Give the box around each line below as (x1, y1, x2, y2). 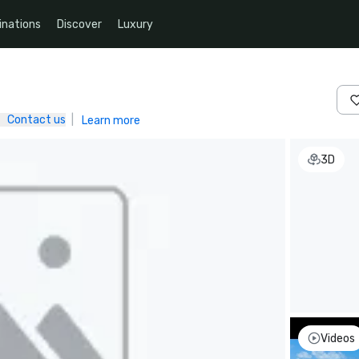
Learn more (82, 113, 140, 127)
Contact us (7, 113, 66, 127)
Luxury (118, 17, 153, 31)
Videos (321, 331, 355, 345)
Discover (57, 17, 102, 31)
